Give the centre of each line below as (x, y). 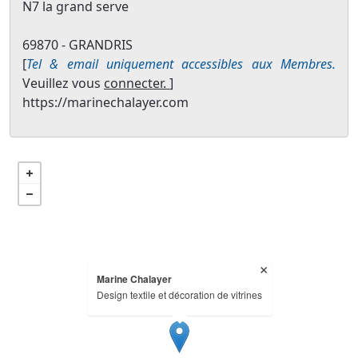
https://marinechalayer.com (105, 103)
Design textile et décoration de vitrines (179, 295)
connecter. (137, 84)
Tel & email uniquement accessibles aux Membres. (181, 64)
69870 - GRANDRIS (78, 45)
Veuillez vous (63, 84)
